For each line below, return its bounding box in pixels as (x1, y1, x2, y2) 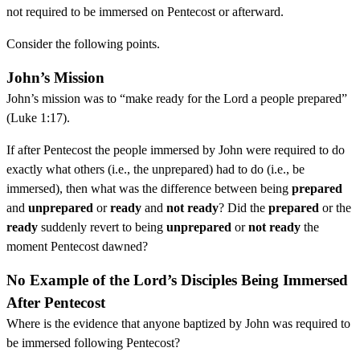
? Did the (219, 200, 268, 215)
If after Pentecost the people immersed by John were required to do (6, 142, 345, 157)
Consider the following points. (6, 36, 160, 51)
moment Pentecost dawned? (6, 239, 148, 253)
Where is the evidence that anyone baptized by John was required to (6, 316, 350, 330)
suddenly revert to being (38, 219, 166, 234)
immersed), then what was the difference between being (6, 181, 292, 195)
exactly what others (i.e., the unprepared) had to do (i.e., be (6, 162, 305, 176)
